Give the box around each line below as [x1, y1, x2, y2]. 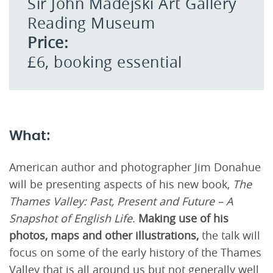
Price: [27, 32, 68, 52]
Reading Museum [27, 13, 155, 33]
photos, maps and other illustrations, [9, 228, 202, 243]
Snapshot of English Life [9, 211, 132, 225]
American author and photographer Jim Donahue [9, 160, 261, 174]
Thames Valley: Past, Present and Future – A [9, 194, 233, 208]
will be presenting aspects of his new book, [9, 177, 230, 191]
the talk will [202, 228, 260, 243]
